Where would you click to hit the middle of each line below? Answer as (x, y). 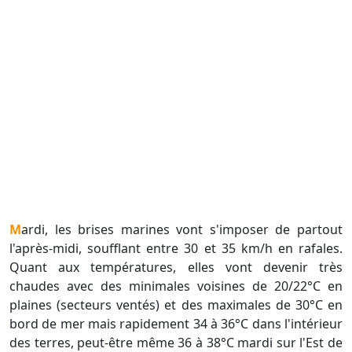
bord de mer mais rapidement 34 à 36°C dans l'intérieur (176, 324)
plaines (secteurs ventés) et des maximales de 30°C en (176, 305)
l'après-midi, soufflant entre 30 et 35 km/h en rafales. (176, 249)
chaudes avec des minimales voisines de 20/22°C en (176, 286)
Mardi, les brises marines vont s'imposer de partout (15, 230)
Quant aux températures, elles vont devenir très (176, 268)
